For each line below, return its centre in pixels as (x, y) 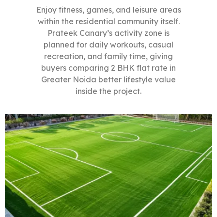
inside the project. (108, 91)
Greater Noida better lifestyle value (108, 80)
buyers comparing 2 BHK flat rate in (108, 68)
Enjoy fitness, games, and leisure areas (108, 10)
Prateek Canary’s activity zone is (108, 33)
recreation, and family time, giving (108, 56)
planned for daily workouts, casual (108, 45)
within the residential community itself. (108, 22)
